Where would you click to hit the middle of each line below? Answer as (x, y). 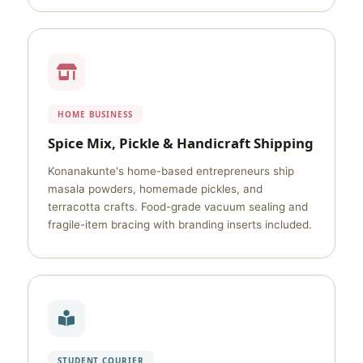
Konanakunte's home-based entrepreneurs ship (171, 171)
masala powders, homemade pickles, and (155, 189)
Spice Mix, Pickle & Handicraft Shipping (181, 143)
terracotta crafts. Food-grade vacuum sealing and (178, 207)
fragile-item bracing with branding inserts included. (180, 224)
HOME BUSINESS (95, 114)
